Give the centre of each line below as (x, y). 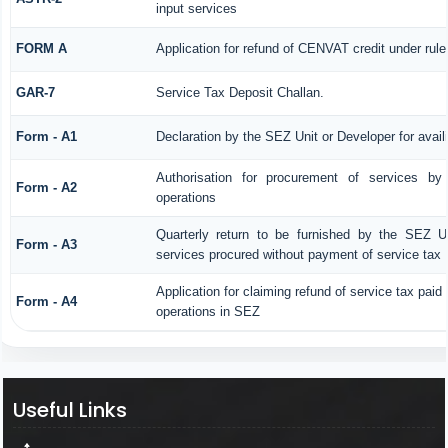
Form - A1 (46, 136)
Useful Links (69, 410)
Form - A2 (46, 187)
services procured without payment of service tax (298, 254)
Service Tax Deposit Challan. (239, 92)
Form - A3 (46, 244)
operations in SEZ (207, 311)
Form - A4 (46, 301)
